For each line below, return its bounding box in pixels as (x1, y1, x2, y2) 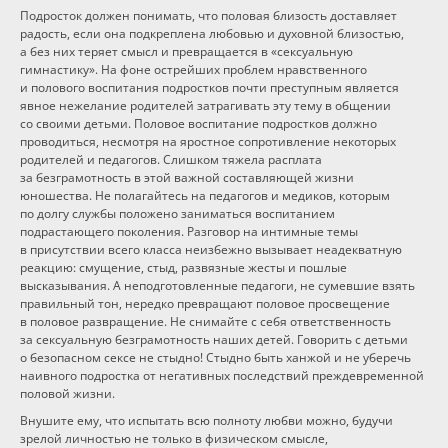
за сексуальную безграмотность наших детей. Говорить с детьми (20, 331, 408, 348)
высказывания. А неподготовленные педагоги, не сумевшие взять (20, 277, 415, 294)
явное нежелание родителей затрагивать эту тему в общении (20, 97, 391, 114)
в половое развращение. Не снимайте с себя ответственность (20, 313, 391, 330)
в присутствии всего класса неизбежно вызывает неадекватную (20, 241, 402, 258)
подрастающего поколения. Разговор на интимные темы (20, 223, 358, 240)
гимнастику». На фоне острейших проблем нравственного (20, 61, 367, 78)
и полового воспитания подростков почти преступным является (20, 79, 399, 96)
